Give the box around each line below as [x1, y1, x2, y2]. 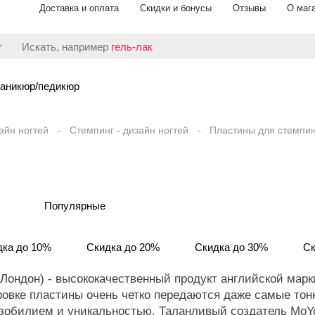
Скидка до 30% [195, 241, 268, 253]
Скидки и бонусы [140, 3, 212, 13]
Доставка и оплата [39, 3, 119, 13]
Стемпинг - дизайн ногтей [70, 124, 188, 136]
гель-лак [111, 40, 153, 53]
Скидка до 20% [86, 241, 160, 253]
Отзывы [233, 3, 266, 13]
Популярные [44, 200, 105, 212]
